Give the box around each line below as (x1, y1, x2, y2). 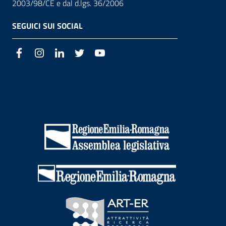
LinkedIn (66, 47, 94, 60)
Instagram (45, 47, 80, 60)
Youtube (106, 47, 133, 60)
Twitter (86, 47, 109, 60)
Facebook (25, 47, 56, 60)
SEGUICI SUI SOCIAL (12, 20, 83, 32)
